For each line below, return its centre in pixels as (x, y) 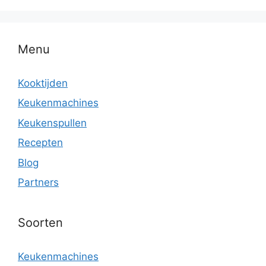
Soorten (40, 223)
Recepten (40, 143)
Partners (38, 183)
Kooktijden (43, 83)
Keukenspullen (52, 123)
